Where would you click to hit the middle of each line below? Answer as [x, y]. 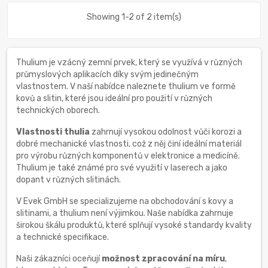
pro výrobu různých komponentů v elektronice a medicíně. [128, 156]
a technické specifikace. [63, 237]
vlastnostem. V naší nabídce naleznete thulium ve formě [126, 86]
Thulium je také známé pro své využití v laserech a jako [122, 167]
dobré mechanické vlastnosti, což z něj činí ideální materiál [129, 144]
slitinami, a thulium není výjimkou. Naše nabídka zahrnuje [125, 213]
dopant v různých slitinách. [68, 179]
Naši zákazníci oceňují [59, 258]
